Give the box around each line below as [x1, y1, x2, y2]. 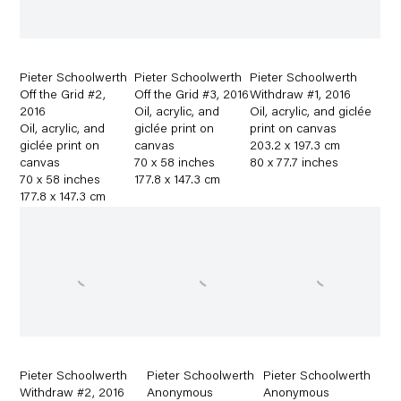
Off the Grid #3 [134, 89, 218, 102]
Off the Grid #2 [20, 89, 104, 102]
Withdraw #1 [250, 89, 320, 102]
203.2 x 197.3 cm [250, 140, 341, 153]
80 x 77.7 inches [250, 157, 339, 170]
